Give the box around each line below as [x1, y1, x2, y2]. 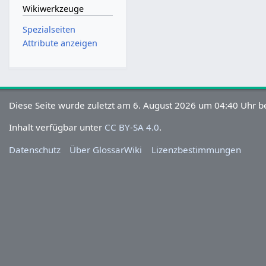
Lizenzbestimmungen [151, 143, 241, 156]
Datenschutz [9, 143, 61, 156]
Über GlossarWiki [69, 143, 142, 156]
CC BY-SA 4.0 [104, 121, 160, 134]
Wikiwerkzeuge [22, 3, 84, 15]
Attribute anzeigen [22, 37, 97, 49]
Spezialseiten [22, 23, 75, 35]
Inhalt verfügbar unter [9, 121, 105, 134]
